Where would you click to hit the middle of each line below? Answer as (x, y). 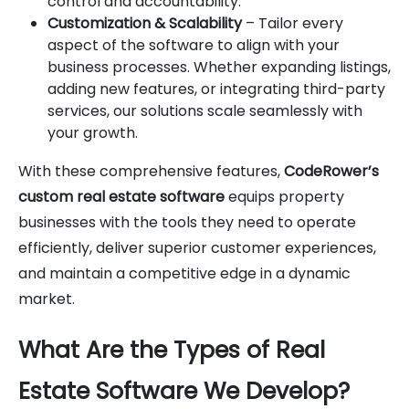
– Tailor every (293, 23)
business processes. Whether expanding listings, (219, 67)
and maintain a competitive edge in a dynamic (184, 273)
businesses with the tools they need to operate (187, 222)
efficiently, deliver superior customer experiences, (197, 247)
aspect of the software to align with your (194, 45)
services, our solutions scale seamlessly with (205, 110)
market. (47, 299)
